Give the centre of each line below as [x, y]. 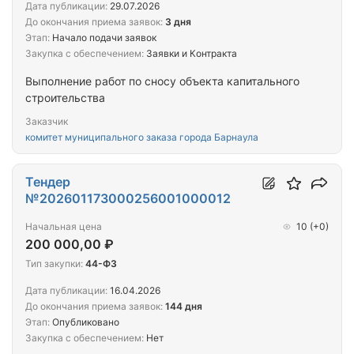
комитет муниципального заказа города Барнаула [142, 137]
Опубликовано [85, 322]
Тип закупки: [54, 264]
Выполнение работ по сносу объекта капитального [162, 81]
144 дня [184, 307]
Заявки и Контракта [190, 54]
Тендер [48, 182]
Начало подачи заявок [103, 38]
